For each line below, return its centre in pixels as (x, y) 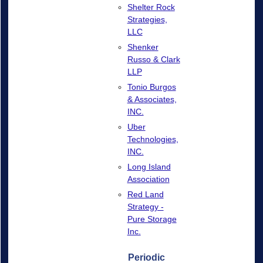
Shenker (143, 47)
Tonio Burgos (151, 87)
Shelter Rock (151, 7)
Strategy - (145, 206)
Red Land (145, 194)
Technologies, (153, 139)
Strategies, (147, 19)
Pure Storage (152, 219)
